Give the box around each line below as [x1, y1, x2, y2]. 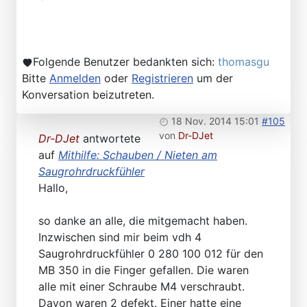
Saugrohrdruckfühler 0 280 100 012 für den [38, 247, 263, 261]
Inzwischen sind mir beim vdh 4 [38, 230, 201, 245]
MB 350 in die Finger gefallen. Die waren [38, 263, 249, 278]
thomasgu [218, 55, 269, 69]
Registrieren [132, 71, 193, 86]
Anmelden [49, 71, 101, 86]
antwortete [79, 132, 140, 146]
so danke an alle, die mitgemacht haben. [38, 214, 247, 228]
